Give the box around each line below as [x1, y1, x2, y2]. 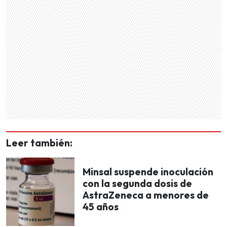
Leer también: [6, 136, 72, 149]
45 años [83, 201, 119, 213]
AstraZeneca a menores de [83, 189, 209, 202]
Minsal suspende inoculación [83, 166, 213, 178]
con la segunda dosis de [83, 177, 192, 190]
